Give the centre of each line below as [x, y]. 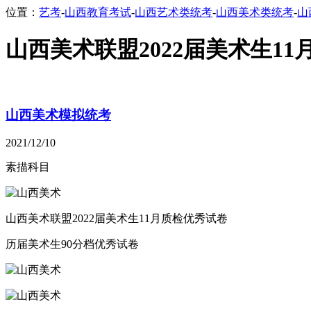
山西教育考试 [98, 12]
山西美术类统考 [255, 12]
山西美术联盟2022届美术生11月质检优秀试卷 [117, 219]
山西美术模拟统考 [58, 115]
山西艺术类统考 [174, 12]
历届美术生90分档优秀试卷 [72, 244]
